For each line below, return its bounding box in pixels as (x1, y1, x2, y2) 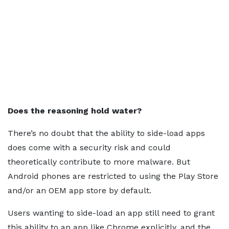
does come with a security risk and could (8, 143, 171, 152)
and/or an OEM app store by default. (8, 186, 151, 195)
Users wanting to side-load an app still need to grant (8, 208, 215, 218)
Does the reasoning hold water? (8, 106, 142, 116)
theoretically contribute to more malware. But (8, 157, 190, 167)
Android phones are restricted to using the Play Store (8, 171, 218, 181)
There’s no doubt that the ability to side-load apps (8, 128, 205, 138)
